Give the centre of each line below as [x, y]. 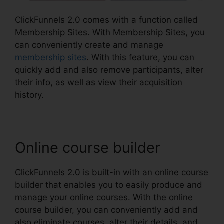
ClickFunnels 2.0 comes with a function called [106, 20]
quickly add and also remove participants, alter [109, 70]
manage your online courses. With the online [104, 198]
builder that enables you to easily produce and [109, 185]
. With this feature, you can [140, 58]
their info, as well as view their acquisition [99, 83]
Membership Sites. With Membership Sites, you [110, 33]
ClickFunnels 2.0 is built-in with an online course [112, 173]
